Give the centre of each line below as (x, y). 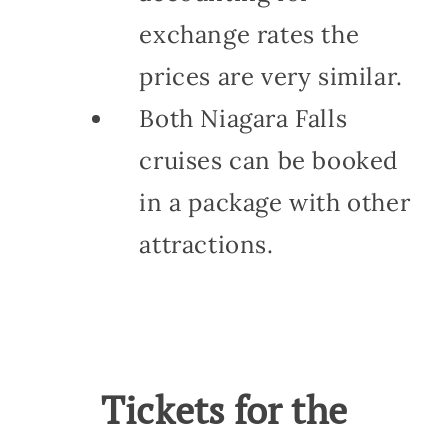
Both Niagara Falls (243, 118)
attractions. (206, 244)
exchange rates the (249, 34)
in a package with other (275, 202)
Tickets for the (224, 409)
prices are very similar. (271, 76)
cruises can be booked (268, 160)
